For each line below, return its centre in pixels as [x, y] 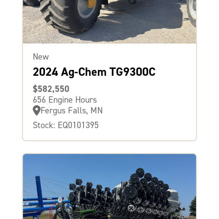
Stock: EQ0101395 [66, 125]
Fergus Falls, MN [71, 111]
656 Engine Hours [65, 100]
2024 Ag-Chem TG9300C [94, 72]
